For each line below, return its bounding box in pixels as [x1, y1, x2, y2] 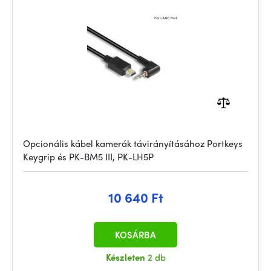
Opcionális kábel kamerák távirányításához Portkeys [23, 137, 243, 150]
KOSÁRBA [115, 228, 156, 241]
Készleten [105, 250, 148, 264]
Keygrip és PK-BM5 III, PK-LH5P [23, 150, 154, 163]
